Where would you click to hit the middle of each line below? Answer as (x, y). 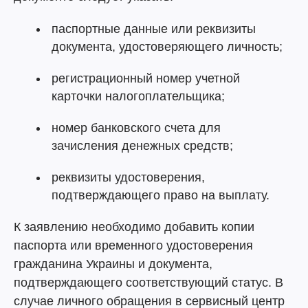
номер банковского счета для (136, 128)
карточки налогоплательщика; (138, 96)
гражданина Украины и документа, (113, 264)
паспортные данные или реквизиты (154, 29)
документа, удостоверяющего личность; (167, 47)
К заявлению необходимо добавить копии (134, 227)
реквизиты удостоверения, (128, 177)
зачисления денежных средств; (142, 146)
